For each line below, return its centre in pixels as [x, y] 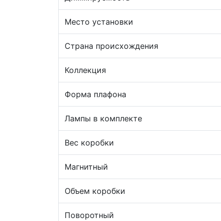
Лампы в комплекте [103, 118]
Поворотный [89, 215]
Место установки [99, 22]
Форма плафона [95, 94]
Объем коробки [95, 191]
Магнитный [86, 167]
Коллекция [85, 70]
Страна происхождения [111, 46]
